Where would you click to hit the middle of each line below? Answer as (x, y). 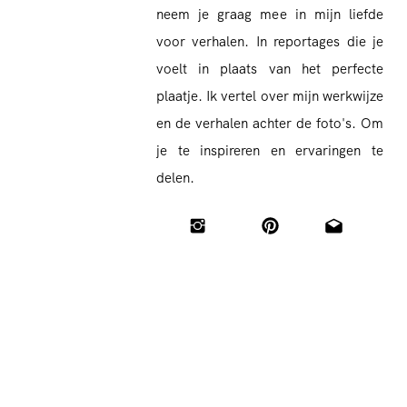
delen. (177, 178)
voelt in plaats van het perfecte (270, 69)
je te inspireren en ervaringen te (270, 151)
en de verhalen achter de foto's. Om (270, 124)
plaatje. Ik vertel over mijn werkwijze (270, 96)
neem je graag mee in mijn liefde (270, 15)
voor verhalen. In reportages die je (270, 42)
